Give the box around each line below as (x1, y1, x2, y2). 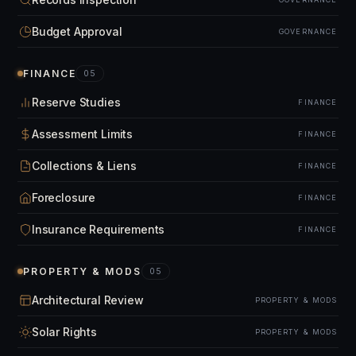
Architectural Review (32, 293, 144, 307)
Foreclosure (32, 191, 96, 204)
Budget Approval (32, 25, 122, 38)
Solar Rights (32, 325, 97, 339)
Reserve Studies (32, 95, 121, 109)
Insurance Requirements (32, 222, 165, 236)
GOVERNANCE (279, 27, 337, 36)
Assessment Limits (32, 127, 133, 141)
